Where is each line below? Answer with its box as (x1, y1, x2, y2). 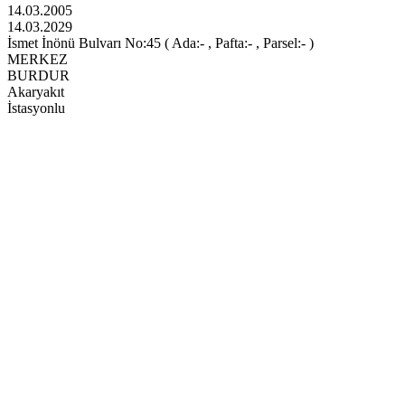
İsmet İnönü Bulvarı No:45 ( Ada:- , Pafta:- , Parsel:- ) (7, 35, 314, 52)
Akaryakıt (7, 84, 64, 100)
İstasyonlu (7, 100, 65, 117)
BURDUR (7, 68, 70, 84)
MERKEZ (7, 52, 68, 68)
